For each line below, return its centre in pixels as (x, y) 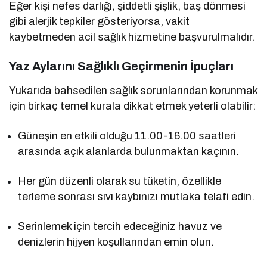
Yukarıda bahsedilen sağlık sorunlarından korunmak (133, 90)
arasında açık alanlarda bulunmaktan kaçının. (129, 151)
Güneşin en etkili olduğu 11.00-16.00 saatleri (127, 136)
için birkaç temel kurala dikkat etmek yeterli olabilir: (133, 106)
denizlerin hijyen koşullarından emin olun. (116, 242)
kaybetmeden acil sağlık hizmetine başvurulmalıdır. (132, 37)
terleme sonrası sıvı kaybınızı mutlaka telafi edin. (136, 196)
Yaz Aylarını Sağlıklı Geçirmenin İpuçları (121, 66)
